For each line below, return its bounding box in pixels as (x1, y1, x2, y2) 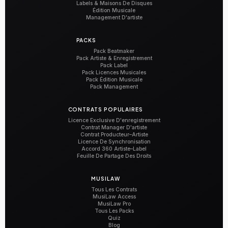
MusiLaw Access (92, 193, 136, 200)
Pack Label (100, 62, 128, 69)
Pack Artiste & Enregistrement (76, 54, 152, 62)
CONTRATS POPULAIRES (68, 105, 144, 112)
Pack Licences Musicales (82, 69, 146, 76)
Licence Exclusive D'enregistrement (68, 117, 160, 124)
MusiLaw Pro (97, 200, 131, 207)
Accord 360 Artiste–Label (81, 145, 147, 152)
